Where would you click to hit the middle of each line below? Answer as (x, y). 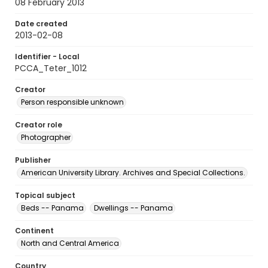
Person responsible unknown (72, 102)
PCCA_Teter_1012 (51, 68)
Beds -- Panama (52, 208)
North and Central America (70, 243)
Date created (41, 24)
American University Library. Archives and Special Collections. (133, 173)
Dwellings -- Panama (133, 208)
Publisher (33, 160)
